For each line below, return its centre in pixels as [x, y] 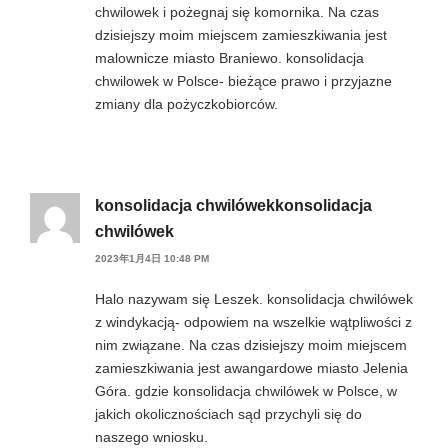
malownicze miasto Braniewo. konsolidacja [229, 57]
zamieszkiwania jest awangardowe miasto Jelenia [251, 368]
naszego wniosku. [151, 437]
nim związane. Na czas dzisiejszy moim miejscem [251, 345]
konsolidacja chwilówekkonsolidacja [233, 205]
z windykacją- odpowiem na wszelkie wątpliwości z [253, 322]
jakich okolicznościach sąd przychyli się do [228, 414]
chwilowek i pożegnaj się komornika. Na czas [237, 11]
